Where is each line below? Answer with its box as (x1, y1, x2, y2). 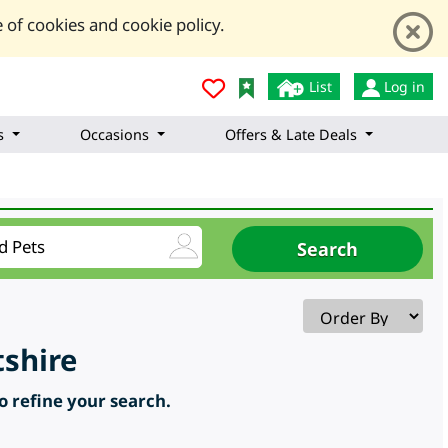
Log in (380, 77, 425, 96)
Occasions (80, 125, 149, 145)
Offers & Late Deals (225, 125, 357, 145)
